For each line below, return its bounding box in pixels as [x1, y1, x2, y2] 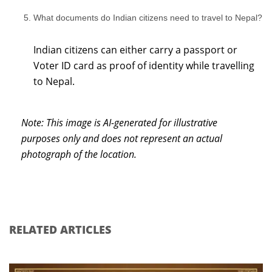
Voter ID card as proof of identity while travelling [33, 59, 254, 72]
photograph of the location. [21, 148, 137, 161]
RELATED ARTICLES [9, 222, 111, 237]
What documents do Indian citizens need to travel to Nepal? [33, 13, 262, 22]
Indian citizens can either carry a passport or [33, 43, 237, 56]
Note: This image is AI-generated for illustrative [21, 116, 217, 129]
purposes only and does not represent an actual [21, 132, 222, 145]
